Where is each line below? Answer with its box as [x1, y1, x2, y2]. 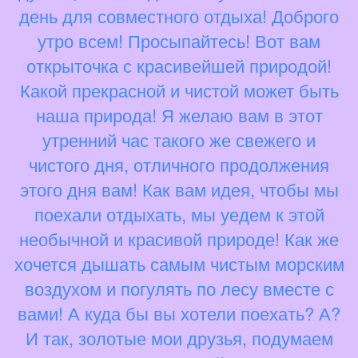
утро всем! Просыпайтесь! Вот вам [38, 27, 320, 53]
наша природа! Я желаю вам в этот [35, 101, 323, 127]
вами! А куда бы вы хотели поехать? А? [18, 300, 340, 325]
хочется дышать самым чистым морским [14, 250, 344, 276]
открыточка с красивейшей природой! [26, 52, 332, 78]
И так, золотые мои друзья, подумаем [25, 324, 333, 350]
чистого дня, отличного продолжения [29, 151, 329, 177]
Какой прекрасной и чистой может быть [19, 77, 339, 102]
